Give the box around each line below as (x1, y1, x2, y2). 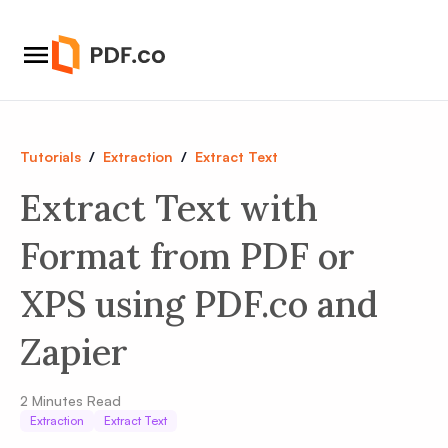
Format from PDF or (20, 233, 355, 279)
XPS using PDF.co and (20, 281, 378, 327)
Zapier (20, 329, 128, 375)
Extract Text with (20, 185, 318, 231)
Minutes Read (28, 392, 121, 409)
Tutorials (20, 148, 81, 165)
